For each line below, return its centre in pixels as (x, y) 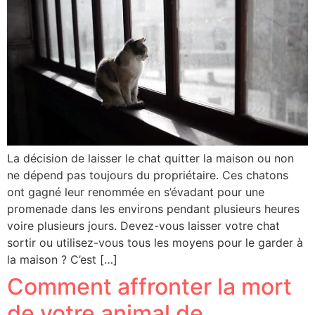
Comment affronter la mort (149, 287)
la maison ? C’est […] (62, 260)
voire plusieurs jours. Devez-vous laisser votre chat (143, 226)
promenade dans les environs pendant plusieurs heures (153, 209)
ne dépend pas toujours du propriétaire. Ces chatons (148, 175)
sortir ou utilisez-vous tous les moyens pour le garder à (155, 243)
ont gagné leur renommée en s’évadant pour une (136, 192)
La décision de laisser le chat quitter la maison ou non (150, 159)
